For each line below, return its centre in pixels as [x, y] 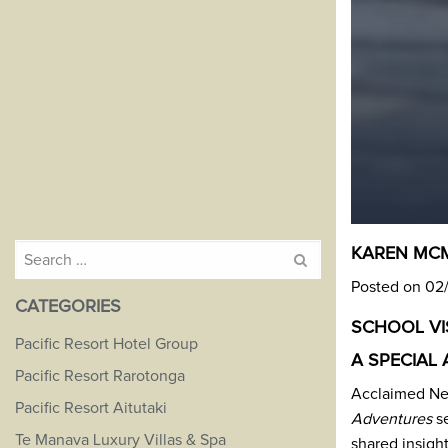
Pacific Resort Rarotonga [100, 376]
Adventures [391, 419]
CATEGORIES [68, 307]
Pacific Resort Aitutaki [91, 408]
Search [35, 251]
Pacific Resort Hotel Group [106, 344]
